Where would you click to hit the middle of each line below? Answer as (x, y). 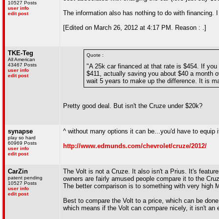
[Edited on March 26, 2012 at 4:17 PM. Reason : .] (135, 28)
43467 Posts (22, 65)
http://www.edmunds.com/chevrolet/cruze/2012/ (135, 146)
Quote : (95, 55)
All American (22, 59)
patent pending (25, 178)
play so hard (22, 138)
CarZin (18, 171)
